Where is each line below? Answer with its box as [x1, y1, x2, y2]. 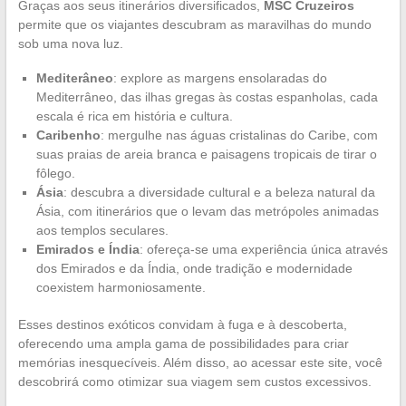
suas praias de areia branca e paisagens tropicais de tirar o [35, 146, 377, 161]
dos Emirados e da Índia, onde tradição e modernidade [35, 260, 353, 275]
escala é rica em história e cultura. [35, 108, 233, 123]
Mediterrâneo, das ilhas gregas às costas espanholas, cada [35, 89, 378, 104]
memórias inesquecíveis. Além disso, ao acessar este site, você [17, 354, 382, 370]
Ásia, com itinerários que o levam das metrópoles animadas [35, 203, 379, 218]
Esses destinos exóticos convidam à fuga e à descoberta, [17, 316, 347, 332]
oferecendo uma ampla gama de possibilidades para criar [17, 335, 349, 351]
